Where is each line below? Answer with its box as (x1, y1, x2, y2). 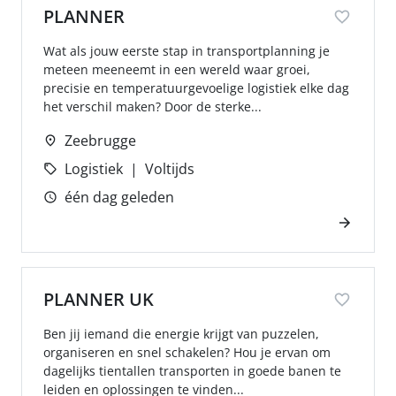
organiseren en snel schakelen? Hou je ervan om (43, 344, 331, 361)
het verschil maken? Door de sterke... (43, 98, 262, 115)
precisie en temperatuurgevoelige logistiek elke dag (43, 80, 349, 96)
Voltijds (145, 159, 194, 179)
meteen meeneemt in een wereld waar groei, (43, 61, 310, 78)
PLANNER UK (43, 287, 154, 311)
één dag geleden (65, 187, 174, 207)
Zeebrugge (65, 131, 136, 150)
